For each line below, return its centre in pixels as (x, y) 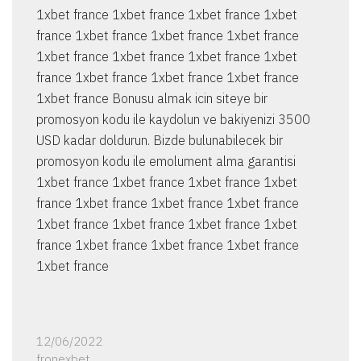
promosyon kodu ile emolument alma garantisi (166, 162)
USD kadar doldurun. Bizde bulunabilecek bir (160, 141)
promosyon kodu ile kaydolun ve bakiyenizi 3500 (173, 120)
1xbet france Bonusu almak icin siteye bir (152, 99)
